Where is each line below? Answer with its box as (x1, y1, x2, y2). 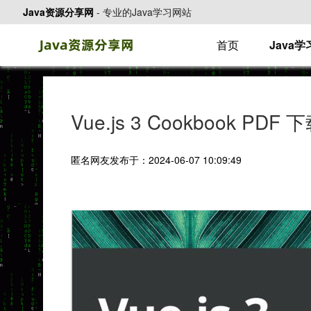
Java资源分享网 (23, 5, 94, 19)
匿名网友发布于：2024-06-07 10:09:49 (71, 153, 242, 167)
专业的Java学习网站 (103, 5, 192, 19)
